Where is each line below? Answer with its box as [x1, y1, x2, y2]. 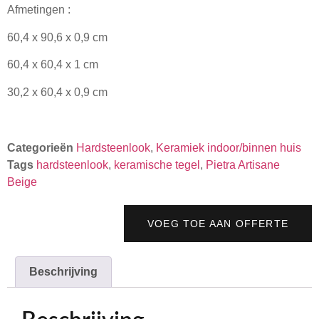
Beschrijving [29, 265, 98, 278]
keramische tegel [114, 158, 200, 171]
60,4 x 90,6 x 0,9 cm [7, 31, 108, 43]
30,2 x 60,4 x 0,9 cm [7, 85, 108, 98]
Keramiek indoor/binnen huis [156, 141, 301, 154]
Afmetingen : [7, 4, 70, 16]
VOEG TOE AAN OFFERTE [147, 217, 288, 229]
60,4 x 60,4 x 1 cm [7, 58, 98, 71]
